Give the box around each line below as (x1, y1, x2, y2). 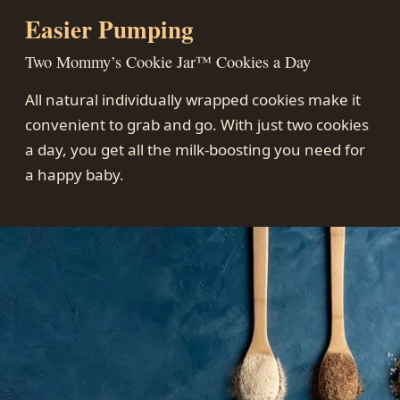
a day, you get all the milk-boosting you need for (25, 139, 365, 161)
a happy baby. (25, 164, 124, 186)
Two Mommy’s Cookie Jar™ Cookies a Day (25, 51, 311, 73)
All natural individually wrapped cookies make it (25, 89, 361, 111)
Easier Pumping (25, 12, 194, 47)
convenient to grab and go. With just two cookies (25, 114, 369, 136)
